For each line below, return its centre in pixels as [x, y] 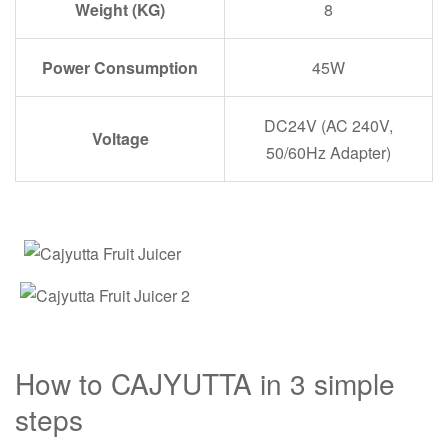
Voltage [120, 138]
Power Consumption [120, 67]
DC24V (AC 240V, [328, 125]
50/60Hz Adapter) [328, 152]
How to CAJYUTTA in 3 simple [205, 383]
